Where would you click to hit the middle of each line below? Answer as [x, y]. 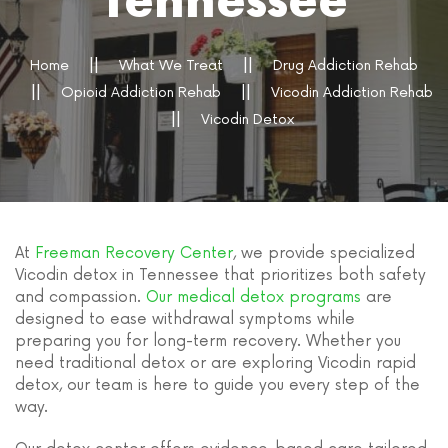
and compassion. [80, 297]
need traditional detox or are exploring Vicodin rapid [215, 363]
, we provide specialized [324, 253]
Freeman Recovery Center [134, 253]
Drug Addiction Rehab [345, 65]
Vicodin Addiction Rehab [352, 92]
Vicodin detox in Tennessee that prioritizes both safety [220, 275]
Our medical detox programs [253, 297]
